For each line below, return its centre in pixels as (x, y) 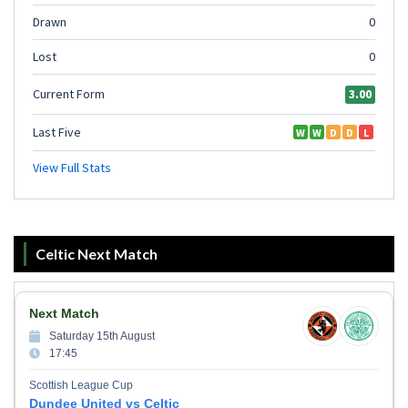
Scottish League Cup (81, 385)
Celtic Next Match (97, 253)
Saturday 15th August (102, 336)
